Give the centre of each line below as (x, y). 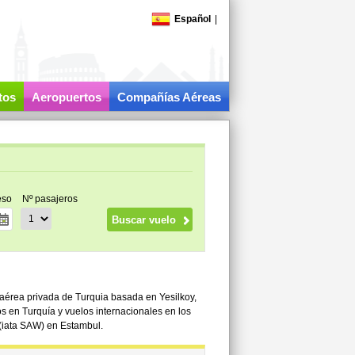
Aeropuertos (66, 97)
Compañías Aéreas (169, 97)
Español (192, 19)
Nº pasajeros (50, 199)
